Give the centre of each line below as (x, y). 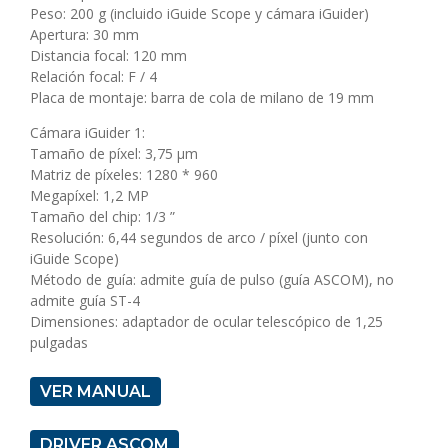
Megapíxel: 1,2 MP (89, 196)
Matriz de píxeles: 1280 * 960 (124, 175)
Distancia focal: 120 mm (108, 56)
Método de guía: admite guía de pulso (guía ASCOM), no (212, 280)
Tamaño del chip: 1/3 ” (102, 217)
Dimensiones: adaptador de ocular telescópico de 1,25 (206, 322)
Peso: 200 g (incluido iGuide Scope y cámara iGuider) (199, 14)
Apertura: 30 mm (84, 35)
